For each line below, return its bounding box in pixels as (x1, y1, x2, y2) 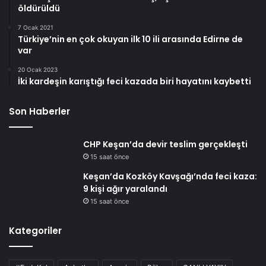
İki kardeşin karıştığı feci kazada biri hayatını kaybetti (18, 75, 251, 88)
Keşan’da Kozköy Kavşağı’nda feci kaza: (83, 170, 257, 183)
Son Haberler (9, 105, 70, 118)
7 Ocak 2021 (18, 24, 53, 31)
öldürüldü (18, 2, 60, 15)
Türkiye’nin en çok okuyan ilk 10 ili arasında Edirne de (18, 33, 243, 46)
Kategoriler (9, 224, 62, 237)
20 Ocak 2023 (18, 66, 58, 74)
